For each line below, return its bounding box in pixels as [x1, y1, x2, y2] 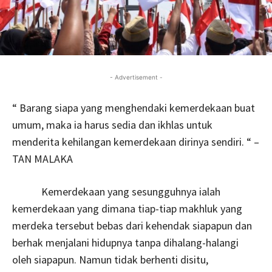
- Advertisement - [109, 73, 163, 81]
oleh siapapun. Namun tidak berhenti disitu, [12, 252, 208, 267]
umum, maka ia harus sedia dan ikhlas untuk [12, 117, 212, 132]
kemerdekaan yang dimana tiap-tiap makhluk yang [12, 201, 242, 216]
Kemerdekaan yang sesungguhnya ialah [12, 184, 220, 199]
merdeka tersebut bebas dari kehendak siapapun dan [12, 218, 252, 233]
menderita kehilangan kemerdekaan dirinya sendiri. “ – [12, 134, 259, 149]
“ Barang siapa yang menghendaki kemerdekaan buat [12, 100, 255, 115]
